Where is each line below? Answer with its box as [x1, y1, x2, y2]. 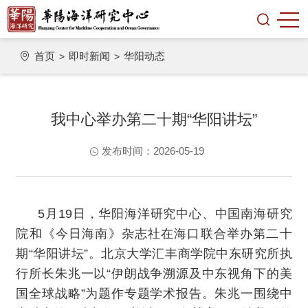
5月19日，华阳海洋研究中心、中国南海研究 [38, 207, 292, 221]
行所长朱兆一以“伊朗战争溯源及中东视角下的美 [16, 267, 292, 280]
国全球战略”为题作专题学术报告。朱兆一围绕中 [16, 287, 292, 300]
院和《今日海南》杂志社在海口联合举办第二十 [16, 227, 292, 241]
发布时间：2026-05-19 [101, 145, 204, 157]
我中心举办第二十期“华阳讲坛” [50, 111, 257, 128]
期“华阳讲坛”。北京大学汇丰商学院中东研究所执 [16, 247, 292, 261]
